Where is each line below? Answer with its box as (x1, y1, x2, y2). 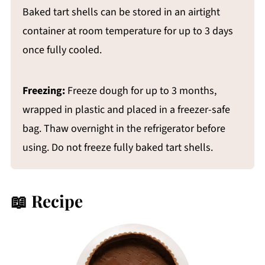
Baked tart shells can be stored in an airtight (22, 4, 220, 20)
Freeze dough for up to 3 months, (64, 83, 216, 98)
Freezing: (22, 83, 65, 98)
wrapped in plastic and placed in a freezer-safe (22, 102, 230, 117)
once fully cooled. (22, 42, 102, 57)
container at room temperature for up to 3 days (22, 23, 233, 38)
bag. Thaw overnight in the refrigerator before (22, 121, 225, 136)
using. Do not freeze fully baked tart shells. (22, 140, 213, 155)
